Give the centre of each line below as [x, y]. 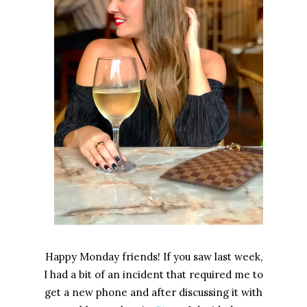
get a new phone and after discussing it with [153, 292]
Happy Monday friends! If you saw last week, [153, 256]
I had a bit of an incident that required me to [153, 274]
